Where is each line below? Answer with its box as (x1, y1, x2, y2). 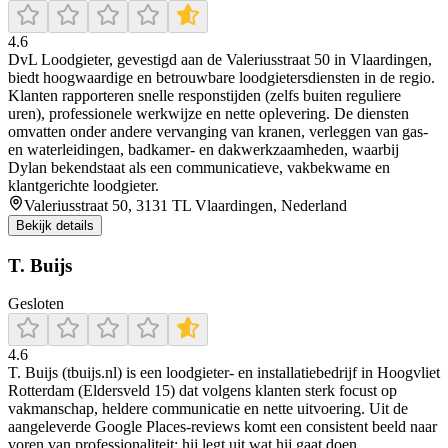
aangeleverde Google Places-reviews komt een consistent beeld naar (8, 418, 437, 436)
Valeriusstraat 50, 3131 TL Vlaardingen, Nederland (24, 196, 347, 214)
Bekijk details (16, 217, 94, 233)
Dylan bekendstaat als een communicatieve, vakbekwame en (8, 158, 390, 176)
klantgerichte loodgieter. (8, 176, 159, 194)
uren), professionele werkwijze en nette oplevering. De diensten (8, 104, 409, 122)
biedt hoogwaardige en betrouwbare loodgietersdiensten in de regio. (8, 68, 435, 86)
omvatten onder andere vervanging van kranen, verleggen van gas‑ (8, 122, 428, 140)
